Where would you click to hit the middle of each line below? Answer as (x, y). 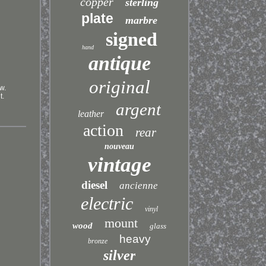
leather (91, 114)
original (119, 87)
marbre (142, 20)
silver (120, 255)
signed (131, 39)
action (103, 130)
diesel (94, 185)
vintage (119, 165)
